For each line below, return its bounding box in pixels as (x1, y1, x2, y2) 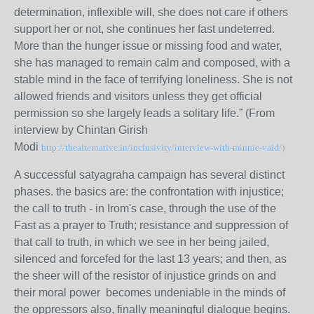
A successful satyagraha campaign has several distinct (14, 169, 285, 181)
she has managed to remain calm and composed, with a (14, 57, 290, 69)
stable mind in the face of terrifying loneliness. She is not (14, 74, 292, 86)
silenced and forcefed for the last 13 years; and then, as (14, 253, 287, 265)
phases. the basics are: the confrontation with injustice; (14, 186, 284, 198)
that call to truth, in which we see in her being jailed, (14, 236, 269, 248)
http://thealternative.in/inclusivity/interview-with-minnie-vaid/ (41, 142, 282, 153)
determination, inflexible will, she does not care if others (14, 6, 288, 18)
